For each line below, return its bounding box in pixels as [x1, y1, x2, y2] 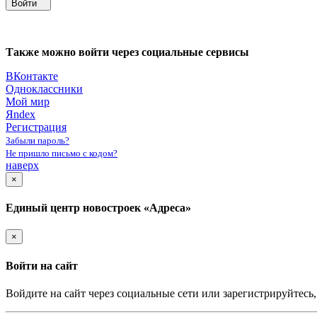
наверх [6, 158, 39, 171]
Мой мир [6, 95, 50, 108]
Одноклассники [6, 82, 83, 95]
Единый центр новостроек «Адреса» [6, 202, 191, 214]
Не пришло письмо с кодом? [6, 147, 117, 158]
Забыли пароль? [6, 134, 69, 146]
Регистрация [6, 120, 67, 133]
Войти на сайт [6, 259, 78, 272]
